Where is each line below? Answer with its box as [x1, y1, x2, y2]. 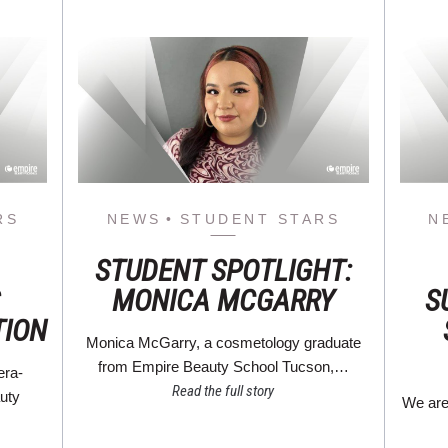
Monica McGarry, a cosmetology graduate [85, 333, 361, 351]
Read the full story [172, 381, 275, 400]
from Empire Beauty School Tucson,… [97, 357, 349, 375]
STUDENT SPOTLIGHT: [94, 252, 352, 288]
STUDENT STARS [179, 210, 341, 227]
